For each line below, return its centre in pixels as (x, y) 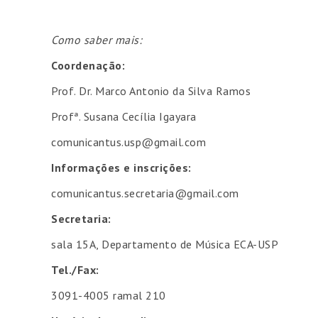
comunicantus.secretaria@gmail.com (145, 193)
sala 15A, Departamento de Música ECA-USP (165, 244)
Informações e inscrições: (121, 168)
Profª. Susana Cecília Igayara (124, 116)
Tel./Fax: (75, 270)
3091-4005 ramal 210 (109, 295)
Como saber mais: (97, 40)
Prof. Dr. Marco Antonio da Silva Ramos (151, 91)
